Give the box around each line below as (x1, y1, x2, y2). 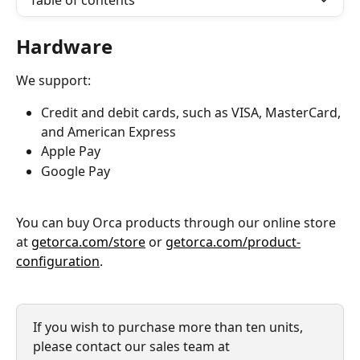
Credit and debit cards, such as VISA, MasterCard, (41, 104, 344, 122)
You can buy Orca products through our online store (16, 214, 339, 232)
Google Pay (41, 162, 110, 180)
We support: (16, 72, 94, 89)
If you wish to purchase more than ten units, (33, 317, 306, 336)
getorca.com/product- (166, 233, 301, 252)
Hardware (16, 33, 117, 59)
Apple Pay (41, 142, 100, 161)
